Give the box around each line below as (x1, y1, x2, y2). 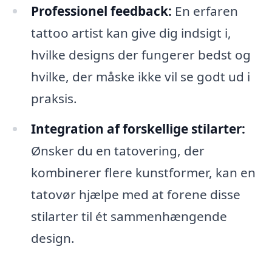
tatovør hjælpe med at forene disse (30, 186, 240, 203)
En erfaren (171, 2, 238, 20)
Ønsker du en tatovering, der (30, 142, 205, 160)
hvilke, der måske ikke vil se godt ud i (30, 68, 250, 86)
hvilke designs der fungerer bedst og (30, 46, 251, 64)
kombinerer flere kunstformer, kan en (30, 164, 256, 182)
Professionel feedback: (30, 2, 172, 20)
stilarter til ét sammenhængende (30, 208, 227, 225)
